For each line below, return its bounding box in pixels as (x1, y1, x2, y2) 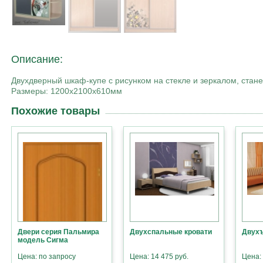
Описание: (11, 53, 63, 66)
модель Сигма (18, 236, 68, 245)
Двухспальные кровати (130, 228, 212, 237)
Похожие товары (11, 105, 100, 117)
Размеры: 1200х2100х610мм (11, 86, 127, 96)
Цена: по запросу (18, 252, 76, 261)
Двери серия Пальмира (18, 228, 99, 237)
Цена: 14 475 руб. (130, 252, 188, 261)
